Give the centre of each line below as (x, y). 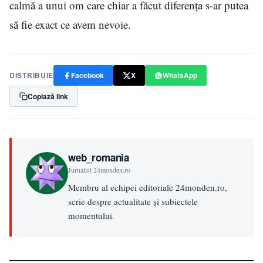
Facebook (88, 75)
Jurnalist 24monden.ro (99, 170)
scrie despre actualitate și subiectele (133, 202)
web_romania (99, 158)
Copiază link (48, 97)
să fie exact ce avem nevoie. (70, 25)
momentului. (91, 216)
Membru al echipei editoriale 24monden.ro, (148, 188)
